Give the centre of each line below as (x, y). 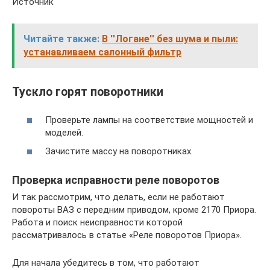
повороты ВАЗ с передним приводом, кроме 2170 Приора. (134, 210)
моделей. (64, 132)
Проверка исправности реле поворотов (116, 180)
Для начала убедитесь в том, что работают (106, 263)
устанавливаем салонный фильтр (102, 52)
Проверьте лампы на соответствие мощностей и (149, 120)
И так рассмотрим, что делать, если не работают (118, 197)
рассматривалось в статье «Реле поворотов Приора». (127, 235)
